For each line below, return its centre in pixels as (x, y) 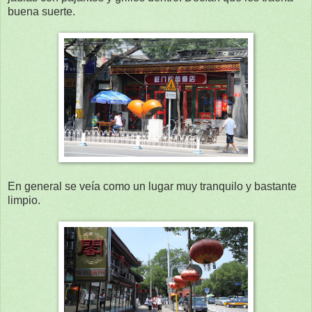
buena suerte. (41, 12)
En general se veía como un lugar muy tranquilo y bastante (152, 187)
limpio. (24, 201)
